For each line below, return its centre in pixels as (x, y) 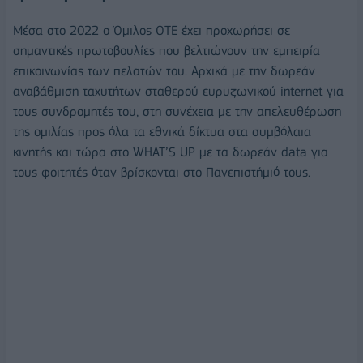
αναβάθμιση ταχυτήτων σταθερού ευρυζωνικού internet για (178, 92)
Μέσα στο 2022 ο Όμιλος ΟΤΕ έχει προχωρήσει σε (152, 31)
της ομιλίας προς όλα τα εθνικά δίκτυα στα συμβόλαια (162, 132)
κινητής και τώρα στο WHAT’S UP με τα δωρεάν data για (171, 152)
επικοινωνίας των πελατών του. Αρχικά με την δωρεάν (164, 71)
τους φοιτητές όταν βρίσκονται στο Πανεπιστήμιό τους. (162, 173)
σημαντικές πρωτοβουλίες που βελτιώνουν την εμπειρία (167, 51)
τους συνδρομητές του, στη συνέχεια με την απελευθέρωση (177, 112)
